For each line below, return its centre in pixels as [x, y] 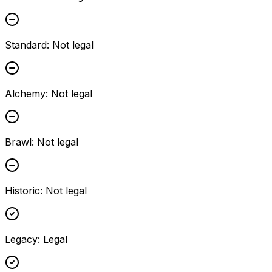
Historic [22, 190]
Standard [26, 45]
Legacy [21, 239]
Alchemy [25, 93]
